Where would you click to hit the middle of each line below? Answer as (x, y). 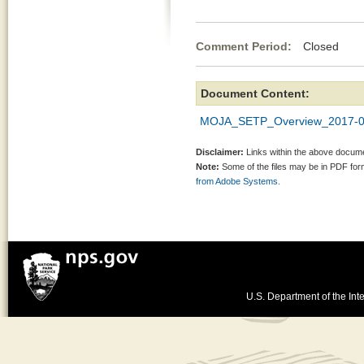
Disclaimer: (220, 152)
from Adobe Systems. (238, 181)
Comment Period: (245, 46)
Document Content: (255, 93)
